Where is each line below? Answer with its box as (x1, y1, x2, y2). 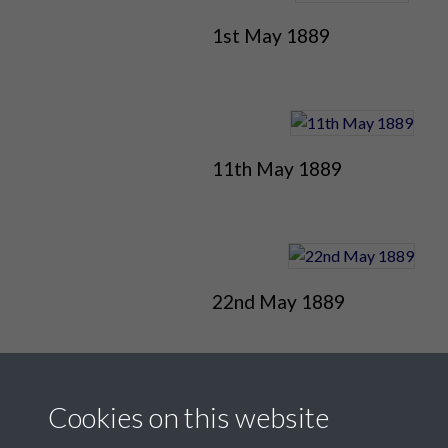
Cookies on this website (48, 400, 329, 434)
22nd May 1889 (211, 290, 345, 314)
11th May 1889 (211, 157, 342, 181)
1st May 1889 (211, 24, 330, 48)
